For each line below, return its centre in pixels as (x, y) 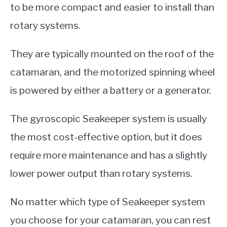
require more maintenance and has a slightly (109, 155)
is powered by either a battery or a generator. (111, 90)
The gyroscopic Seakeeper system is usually (108, 118)
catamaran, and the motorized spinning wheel (112, 72)
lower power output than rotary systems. (101, 173)
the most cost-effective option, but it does (106, 137)
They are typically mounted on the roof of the (112, 53)
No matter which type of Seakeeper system (108, 201)
